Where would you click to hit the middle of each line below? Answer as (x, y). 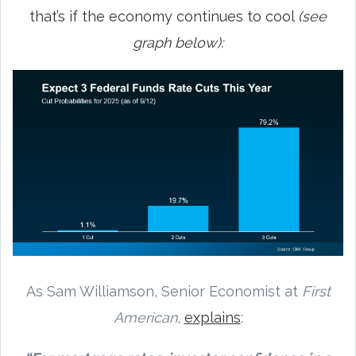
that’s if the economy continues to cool (164, 16)
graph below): (178, 42)
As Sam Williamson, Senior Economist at (164, 291)
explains (212, 317)
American (145, 317)
